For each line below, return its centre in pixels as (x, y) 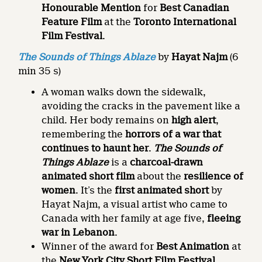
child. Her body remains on (107, 120)
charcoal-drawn (167, 162)
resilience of (214, 176)
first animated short (163, 190)
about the (159, 176)
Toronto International (185, 22)
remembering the (84, 134)
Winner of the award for (99, 246)
